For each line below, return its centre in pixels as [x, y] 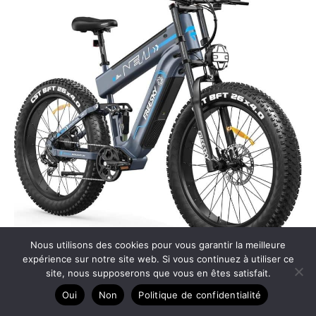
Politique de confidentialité [200, 294]
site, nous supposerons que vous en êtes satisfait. [158, 273]
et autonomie [48, 293]
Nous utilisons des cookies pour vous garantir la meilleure [158, 245]
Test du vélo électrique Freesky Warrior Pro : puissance [157, 272]
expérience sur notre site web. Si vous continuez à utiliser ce [158, 259]
